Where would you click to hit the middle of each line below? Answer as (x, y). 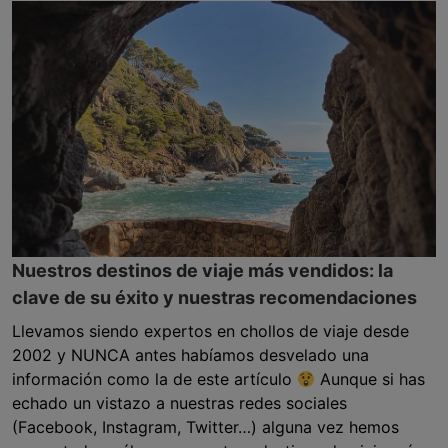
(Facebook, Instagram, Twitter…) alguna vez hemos (205, 427)
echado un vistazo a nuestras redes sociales (179, 403)
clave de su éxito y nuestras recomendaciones (214, 297)
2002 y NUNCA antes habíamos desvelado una (190, 355)
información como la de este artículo (154, 379)
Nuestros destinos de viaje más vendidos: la (202, 270)
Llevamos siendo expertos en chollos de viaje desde (210, 331)
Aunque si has (370, 379)
